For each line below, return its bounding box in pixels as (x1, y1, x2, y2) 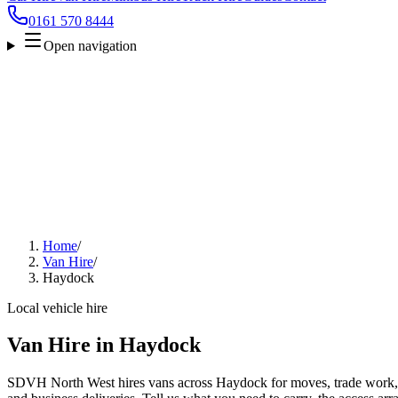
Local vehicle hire (7, 299, 107, 315)
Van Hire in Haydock (7, 333, 201, 357)
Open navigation (43, 37, 137, 53)
